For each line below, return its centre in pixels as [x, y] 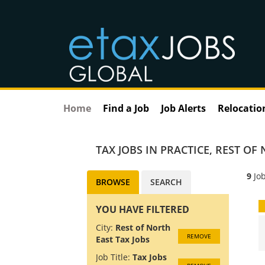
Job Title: [113, 257]
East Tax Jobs [123, 239]
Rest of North [143, 227]
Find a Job [126, 108]
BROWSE [113, 182]
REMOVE [199, 236]
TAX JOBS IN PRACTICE [153, 149]
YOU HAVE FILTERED [143, 209]
